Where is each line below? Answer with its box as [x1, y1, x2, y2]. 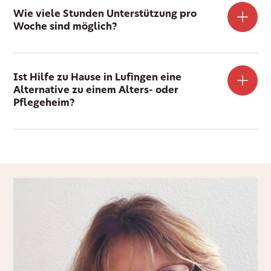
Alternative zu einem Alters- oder [13, 86, 179, 96]
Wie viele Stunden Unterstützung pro [13, 10, 197, 20]
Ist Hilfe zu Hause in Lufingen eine [13, 73, 182, 83]
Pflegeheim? [13, 99, 76, 109]
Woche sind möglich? [13, 22, 118, 33]
